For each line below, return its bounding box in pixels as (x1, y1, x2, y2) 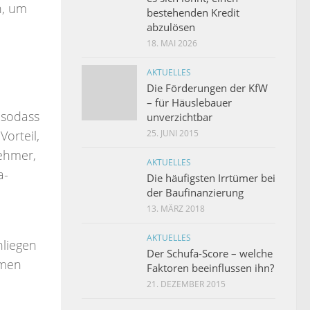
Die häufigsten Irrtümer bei (147, 170, 275, 185)
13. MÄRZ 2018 (147, 202, 205, 215)
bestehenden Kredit (147, 5, 239, 19)
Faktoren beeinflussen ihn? (147, 260, 274, 275)
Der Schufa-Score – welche (147, 246, 273, 260)
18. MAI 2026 (147, 37, 197, 49)
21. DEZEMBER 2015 (147, 277, 226, 290)
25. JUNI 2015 (147, 127, 199, 139)
